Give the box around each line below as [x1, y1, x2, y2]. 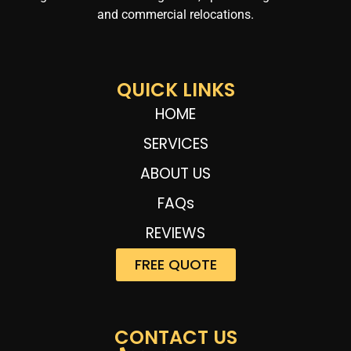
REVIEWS [146, 222, 205, 244]
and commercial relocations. [97, 6, 254, 22]
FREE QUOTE [134, 254, 217, 274]
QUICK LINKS [116, 76, 235, 103]
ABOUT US [140, 162, 211, 184]
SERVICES [143, 132, 208, 154]
